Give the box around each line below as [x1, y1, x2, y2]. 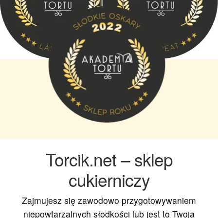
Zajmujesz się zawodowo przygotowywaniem [22, 194, 196, 207]
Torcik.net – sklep [45, 146, 173, 171]
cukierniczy [68, 167, 150, 192]
